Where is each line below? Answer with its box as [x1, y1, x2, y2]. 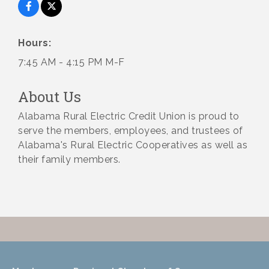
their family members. [18, 154, 121, 166]
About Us [18, 87, 81, 107]
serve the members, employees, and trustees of [18, 125, 243, 137]
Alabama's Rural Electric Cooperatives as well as [18, 139, 247, 151]
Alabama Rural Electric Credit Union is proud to [18, 110, 240, 122]
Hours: [18, 37, 51, 49]
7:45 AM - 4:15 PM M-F [18, 56, 125, 68]
